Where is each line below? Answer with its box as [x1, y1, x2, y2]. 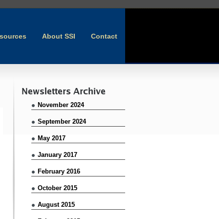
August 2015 [38, 200, 75, 208]
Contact [91, 32, 117, 40]
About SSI [42, 32, 75, 40]
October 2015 [38, 184, 77, 192]
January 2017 [38, 151, 77, 158]
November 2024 [38, 101, 84, 109]
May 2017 [38, 134, 66, 142]
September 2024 [38, 117, 86, 125]
